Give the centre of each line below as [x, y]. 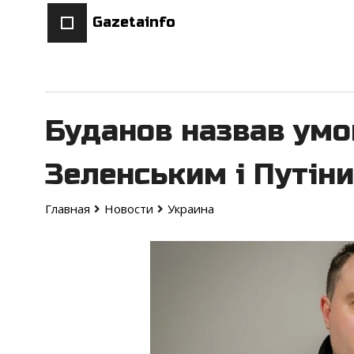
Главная [68, 209]
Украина [191, 209]
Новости [129, 209]
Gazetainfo [134, 23]
